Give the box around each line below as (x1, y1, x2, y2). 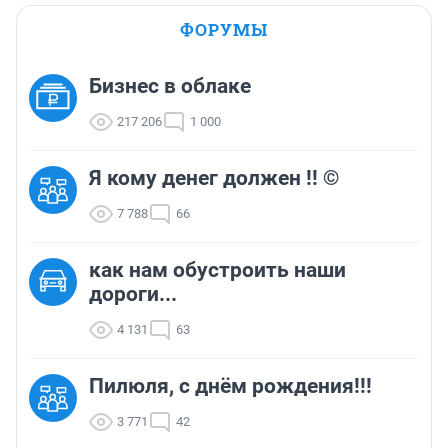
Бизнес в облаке (89, 74, 251, 99)
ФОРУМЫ (180, 18, 268, 42)
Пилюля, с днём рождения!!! (89, 374, 372, 399)
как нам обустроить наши (89, 258, 346, 283)
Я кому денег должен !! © (89, 166, 339, 191)
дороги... (89, 282, 177, 307)
